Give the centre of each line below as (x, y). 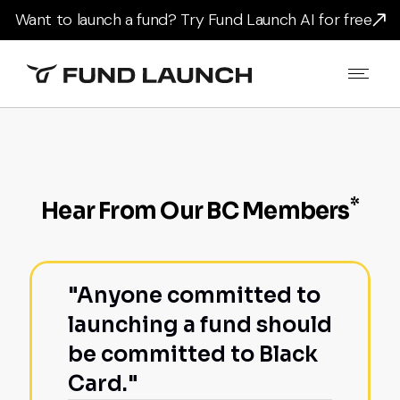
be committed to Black (193, 354)
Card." (103, 384)
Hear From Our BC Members (196, 211)
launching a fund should (200, 325)
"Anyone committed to (194, 296)
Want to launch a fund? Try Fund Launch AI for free (193, 20)
